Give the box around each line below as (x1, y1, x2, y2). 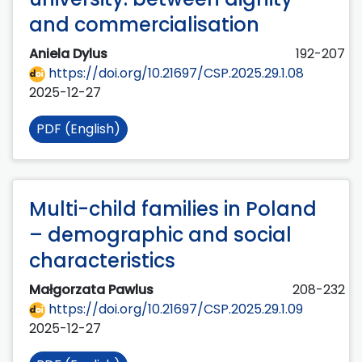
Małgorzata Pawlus (29, 280, 157, 300)
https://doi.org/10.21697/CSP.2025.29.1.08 (45, 64, 304, 83)
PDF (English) (36, 120, 120, 139)
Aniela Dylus (29, 44, 111, 64)
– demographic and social (29, 221, 292, 249)
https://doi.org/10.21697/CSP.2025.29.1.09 (45, 300, 303, 319)
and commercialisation (29, 11, 259, 39)
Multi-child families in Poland (29, 196, 317, 223)
